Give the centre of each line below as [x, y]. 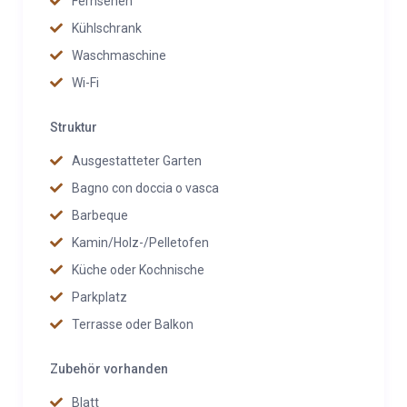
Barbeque [100, 215]
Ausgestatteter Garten [137, 161]
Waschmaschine [119, 55]
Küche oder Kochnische [138, 270]
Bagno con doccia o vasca [145, 188]
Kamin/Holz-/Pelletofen [140, 243]
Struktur [74, 127]
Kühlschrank [107, 28]
